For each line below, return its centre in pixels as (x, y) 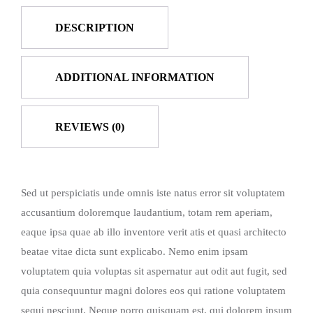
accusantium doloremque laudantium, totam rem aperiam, (147, 212)
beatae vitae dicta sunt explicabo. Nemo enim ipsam (134, 251)
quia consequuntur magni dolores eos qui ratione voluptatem (153, 290)
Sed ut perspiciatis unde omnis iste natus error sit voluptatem (153, 192)
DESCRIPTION (95, 27)
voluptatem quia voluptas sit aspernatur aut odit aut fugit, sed (154, 271)
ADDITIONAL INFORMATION (135, 77)
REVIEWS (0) (90, 126)
